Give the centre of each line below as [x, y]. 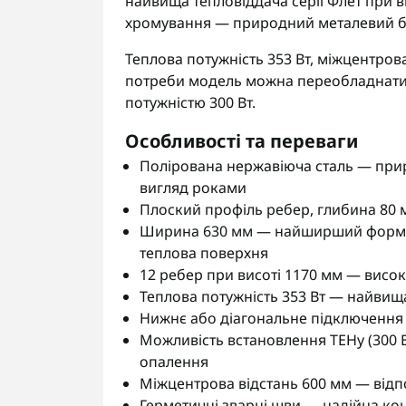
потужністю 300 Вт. [190, 102]
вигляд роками [193, 188]
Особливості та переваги [242, 141]
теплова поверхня [204, 253]
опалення [174, 362]
